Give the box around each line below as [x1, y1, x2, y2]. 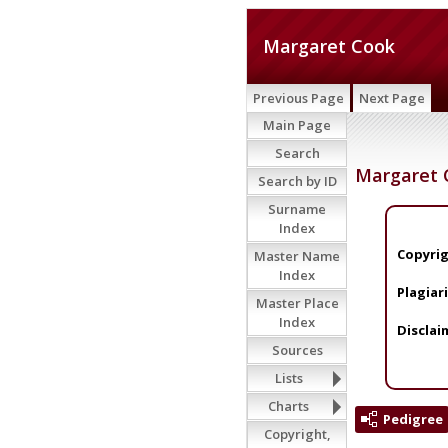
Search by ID [257, 172, 337, 190]
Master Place [255, 294, 339, 312]
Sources [271, 341, 323, 359]
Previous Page [253, 89, 344, 107]
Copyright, [263, 425, 331, 443]
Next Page [359, 89, 425, 107]
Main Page [263, 116, 331, 134]
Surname [268, 200, 326, 218]
